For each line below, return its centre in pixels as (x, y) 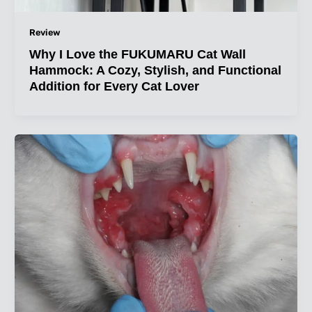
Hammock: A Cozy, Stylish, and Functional (155, 70)
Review (45, 32)
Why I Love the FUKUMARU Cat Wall (137, 54)
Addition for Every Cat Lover (114, 86)
